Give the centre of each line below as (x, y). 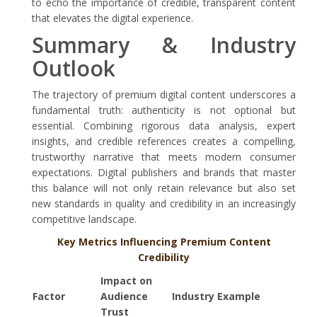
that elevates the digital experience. (113, 18)
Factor (49, 296)
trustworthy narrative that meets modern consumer (164, 157)
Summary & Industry (164, 45)
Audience (124, 296)
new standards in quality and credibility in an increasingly (164, 203)
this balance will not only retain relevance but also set (164, 188)
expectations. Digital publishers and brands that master (164, 172)
